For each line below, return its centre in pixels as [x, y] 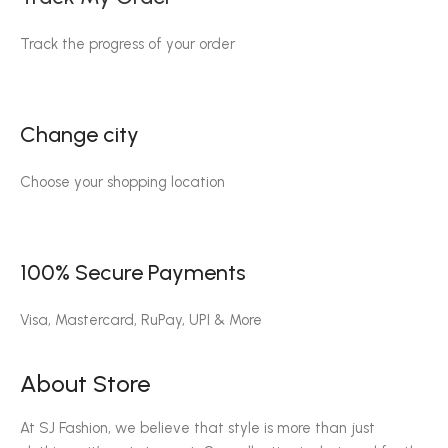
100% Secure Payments [133, 272]
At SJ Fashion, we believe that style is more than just [197, 428]
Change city [79, 134]
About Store [85, 383]
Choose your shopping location [122, 182]
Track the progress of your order [127, 44]
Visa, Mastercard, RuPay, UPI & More [141, 320]
